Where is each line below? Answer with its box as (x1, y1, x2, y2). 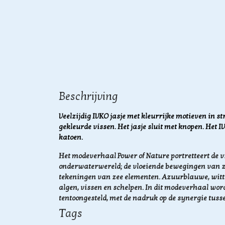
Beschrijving (59, 90, 118, 103)
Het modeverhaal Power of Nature (59, 152, 171, 160)
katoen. (59, 133, 83, 142)
